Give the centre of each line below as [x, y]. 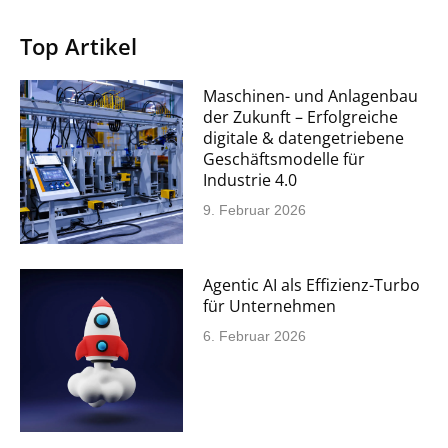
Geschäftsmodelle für [284, 159]
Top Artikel [78, 46]
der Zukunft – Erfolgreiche [301, 117]
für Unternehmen [270, 305]
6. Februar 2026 [255, 335]
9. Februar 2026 [255, 210]
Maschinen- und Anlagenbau [311, 96]
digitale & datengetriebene [304, 138]
